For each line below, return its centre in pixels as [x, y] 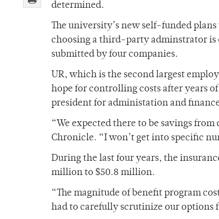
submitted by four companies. [115, 55]
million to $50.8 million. [103, 173]
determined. [78, 6]
